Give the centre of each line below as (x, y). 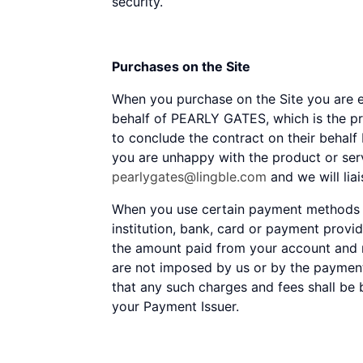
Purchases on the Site (181, 66)
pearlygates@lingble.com (189, 177)
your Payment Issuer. (177, 306)
